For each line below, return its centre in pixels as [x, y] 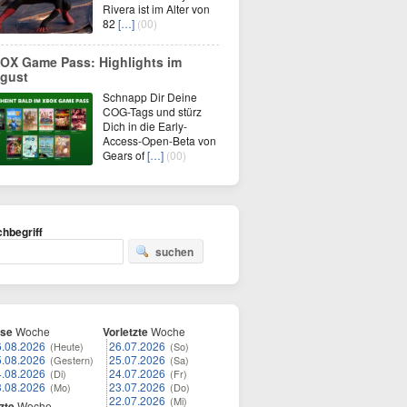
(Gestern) [72, 360]
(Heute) [67, 346]
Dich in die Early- [145, 126]
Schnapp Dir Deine [150, 97]
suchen [174, 252]
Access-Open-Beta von [159, 140]
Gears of [125, 155]
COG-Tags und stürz [152, 111]
